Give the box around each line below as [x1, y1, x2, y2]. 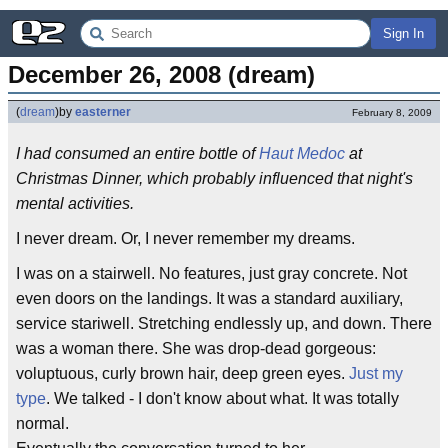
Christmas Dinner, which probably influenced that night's [16, 170, 413, 187]
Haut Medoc [259, 145, 345, 162]
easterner [75, 105, 131, 119]
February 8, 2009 [352, 107, 432, 118]
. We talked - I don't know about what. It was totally [46, 390, 399, 407]
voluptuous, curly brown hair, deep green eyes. [16, 365, 349, 382]
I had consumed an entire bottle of [16, 145, 259, 162]
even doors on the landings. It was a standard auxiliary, [16, 290, 403, 307]
